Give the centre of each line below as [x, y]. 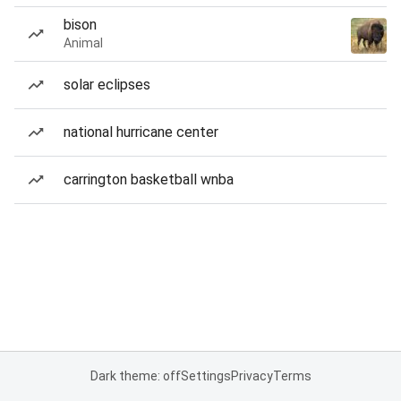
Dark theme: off [135, 376]
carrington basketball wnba [149, 179]
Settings [205, 376]
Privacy [252, 376]
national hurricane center [141, 132]
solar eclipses [107, 85]
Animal [83, 43]
